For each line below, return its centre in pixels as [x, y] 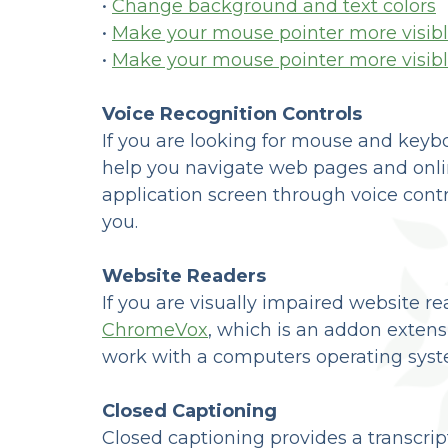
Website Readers [184, 275]
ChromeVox [155, 329]
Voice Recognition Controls [232, 113]
